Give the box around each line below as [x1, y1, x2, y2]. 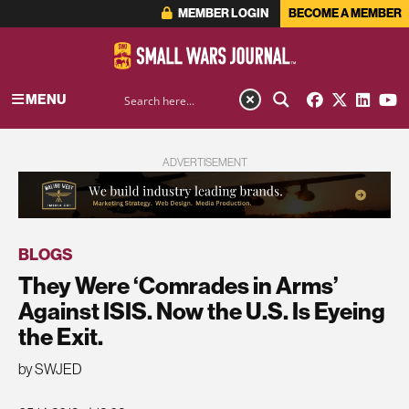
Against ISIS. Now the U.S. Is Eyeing [18, 295, 385, 326]
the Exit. [18, 320, 103, 351]
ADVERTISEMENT [162, 155, 247, 170]
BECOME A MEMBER [288, 5, 402, 21]
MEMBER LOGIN [175, 5, 268, 21]
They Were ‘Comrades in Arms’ [18, 269, 339, 300]
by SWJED [18, 360, 82, 379]
